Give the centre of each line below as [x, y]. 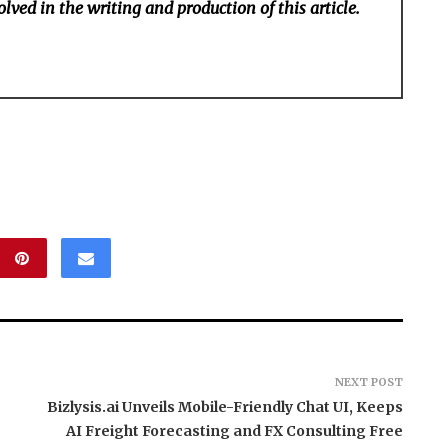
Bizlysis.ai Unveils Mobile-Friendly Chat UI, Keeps [224, 406]
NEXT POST [368, 381]
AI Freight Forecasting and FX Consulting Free [234, 430]
